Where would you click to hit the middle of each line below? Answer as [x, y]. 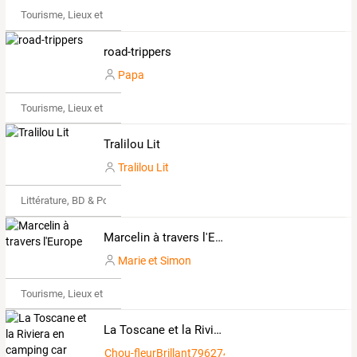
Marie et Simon [154, 260]
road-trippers [137, 51]
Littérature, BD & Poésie [74, 201]
